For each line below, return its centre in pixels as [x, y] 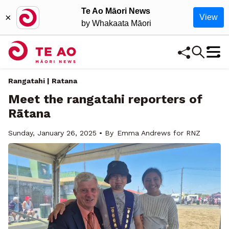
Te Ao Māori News [116, 11]
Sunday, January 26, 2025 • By [61, 133]
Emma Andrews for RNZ [159, 133]
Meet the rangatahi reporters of [105, 99]
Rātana [29, 113]
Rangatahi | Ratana [43, 81]
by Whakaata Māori [116, 23]
